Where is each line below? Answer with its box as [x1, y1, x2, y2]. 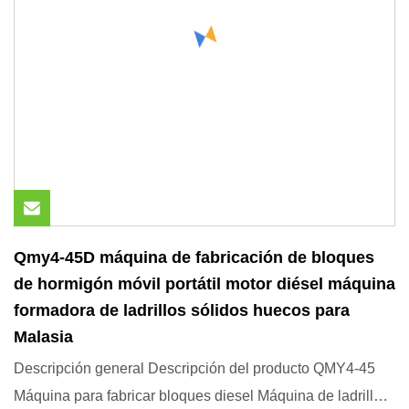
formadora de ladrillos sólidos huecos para [14, 301, 350, 320]
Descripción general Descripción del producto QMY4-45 [14, 361, 375, 376]
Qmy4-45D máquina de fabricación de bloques [14, 248, 374, 267]
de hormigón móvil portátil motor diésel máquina [14, 275, 395, 293]
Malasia [14, 328, 73, 346]
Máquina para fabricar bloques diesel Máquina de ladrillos [14, 388, 389, 404]
